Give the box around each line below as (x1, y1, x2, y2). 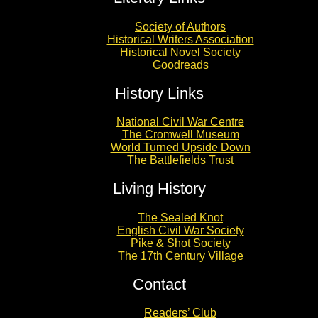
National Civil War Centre (116, 116, 244, 128)
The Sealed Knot (138, 211, 223, 224)
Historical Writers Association (106, 33, 254, 45)
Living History (112, 180, 206, 198)
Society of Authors (135, 20, 226, 33)
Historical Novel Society (120, 45, 241, 58)
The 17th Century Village (117, 249, 243, 262)
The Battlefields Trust (127, 154, 234, 166)
